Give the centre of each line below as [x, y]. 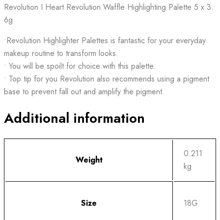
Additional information [74, 118]
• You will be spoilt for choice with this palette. [80, 66]
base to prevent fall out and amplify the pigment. [84, 92]
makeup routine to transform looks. [61, 53]
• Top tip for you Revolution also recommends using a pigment [107, 79]
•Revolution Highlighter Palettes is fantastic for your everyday [105, 41]
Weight [89, 160]
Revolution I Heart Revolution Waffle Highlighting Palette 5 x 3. [109, 7]
